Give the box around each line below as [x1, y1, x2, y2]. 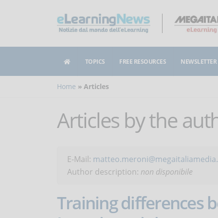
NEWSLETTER [181, 57, 217, 66]
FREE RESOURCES [119, 57, 166, 66]
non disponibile [141, 166, 193, 177]
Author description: [67, 166, 141, 177]
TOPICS [85, 57, 105, 66]
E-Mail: [67, 154, 93, 164]
